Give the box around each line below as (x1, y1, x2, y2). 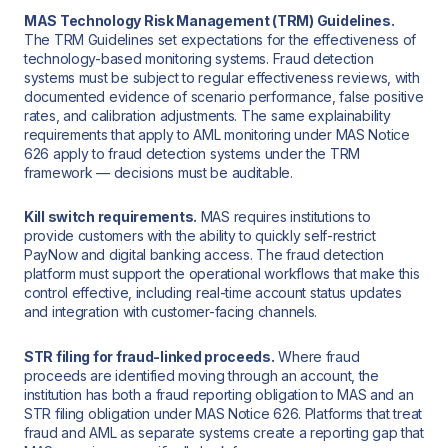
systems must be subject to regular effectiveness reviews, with (24, 68, 420, 86)
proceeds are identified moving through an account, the (24, 366, 379, 384)
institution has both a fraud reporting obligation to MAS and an (24, 385, 414, 403)
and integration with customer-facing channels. (24, 303, 318, 321)
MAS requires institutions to (197, 208, 371, 226)
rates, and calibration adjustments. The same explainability (24, 106, 391, 124)
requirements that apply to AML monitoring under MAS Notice (24, 125, 410, 143)
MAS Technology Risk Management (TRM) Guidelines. (24, 11, 395, 29)
